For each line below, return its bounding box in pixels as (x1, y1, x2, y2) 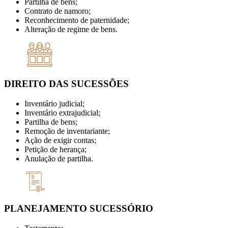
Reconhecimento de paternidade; (24, 16, 129, 25)
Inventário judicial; (24, 99, 84, 108)
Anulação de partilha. (24, 154, 93, 163)
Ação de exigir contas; (24, 135, 96, 145)
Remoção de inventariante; (24, 126, 110, 135)
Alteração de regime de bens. (24, 25, 118, 34)
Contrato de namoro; (24, 7, 91, 16)
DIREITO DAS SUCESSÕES (4, 78, 129, 89)
